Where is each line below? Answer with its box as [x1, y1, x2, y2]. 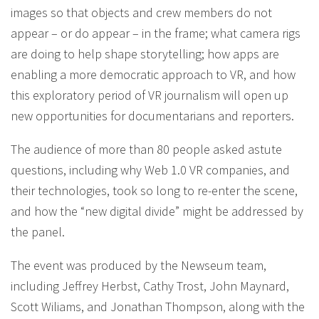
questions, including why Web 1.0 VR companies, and [11, 162, 290, 178]
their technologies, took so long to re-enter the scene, [11, 182, 298, 199]
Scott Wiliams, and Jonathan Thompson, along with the [11, 298, 305, 315]
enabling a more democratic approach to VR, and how [11, 66, 296, 83]
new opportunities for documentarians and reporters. [11, 108, 294, 124]
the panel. [11, 224, 65, 240]
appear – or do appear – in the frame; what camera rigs [11, 25, 300, 41]
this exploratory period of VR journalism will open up [11, 87, 288, 103]
